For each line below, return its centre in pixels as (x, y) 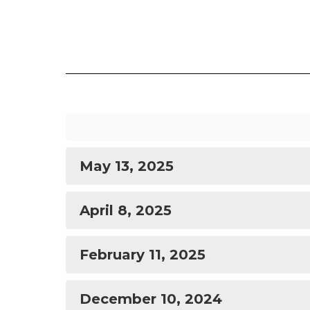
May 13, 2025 (127, 166)
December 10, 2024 (151, 299)
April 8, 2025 (126, 210)
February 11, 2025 (143, 255)
